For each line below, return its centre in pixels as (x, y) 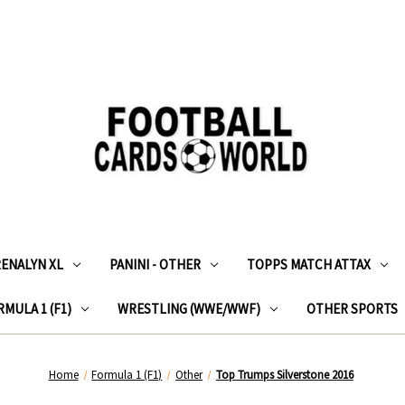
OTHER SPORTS (352, 308)
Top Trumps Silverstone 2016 (284, 374)
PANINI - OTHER (155, 264)
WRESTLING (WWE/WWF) (188, 308)
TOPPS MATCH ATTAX (308, 264)
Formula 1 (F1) (127, 374)
